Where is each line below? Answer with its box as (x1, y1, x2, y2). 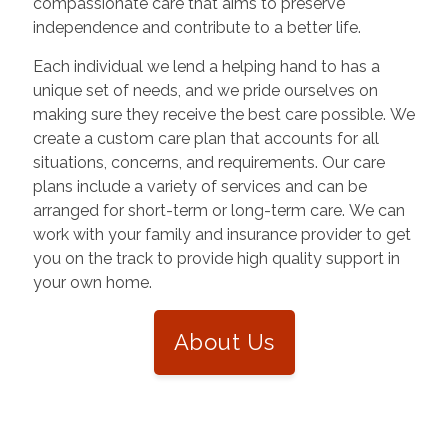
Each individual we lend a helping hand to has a (32, 57, 380, 76)
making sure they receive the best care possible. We (32, 105, 321, 124)
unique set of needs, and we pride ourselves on (32, 81, 185, 100)
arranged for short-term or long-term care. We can (32, 201, 310, 220)
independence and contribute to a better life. (32, 18, 361, 37)
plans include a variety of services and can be (32, 177, 147, 196)
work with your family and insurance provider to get (32, 225, 411, 244)
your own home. (32, 273, 152, 292)
